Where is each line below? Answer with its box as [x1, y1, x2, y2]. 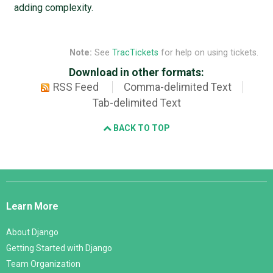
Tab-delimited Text [92, 97, 181, 110]
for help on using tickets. [158, 48, 258, 58]
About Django [6, 227, 58, 238]
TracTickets [112, 48, 158, 58]
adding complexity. [13, 1, 93, 13]
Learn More [6, 200, 59, 213]
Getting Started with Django [6, 243, 112, 253]
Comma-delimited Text [123, 81, 232, 94]
